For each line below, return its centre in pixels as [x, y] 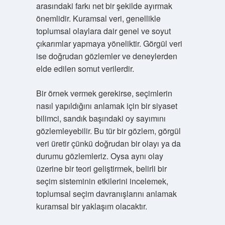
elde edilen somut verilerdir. [85, 69]
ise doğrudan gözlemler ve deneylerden [106, 56]
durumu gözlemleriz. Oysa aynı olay [99, 156]
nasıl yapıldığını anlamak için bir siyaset [106, 106]
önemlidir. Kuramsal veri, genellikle [98, 18]
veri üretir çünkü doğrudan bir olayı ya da [108, 143]
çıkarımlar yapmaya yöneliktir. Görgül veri [109, 43]
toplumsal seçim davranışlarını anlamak [106, 194]
